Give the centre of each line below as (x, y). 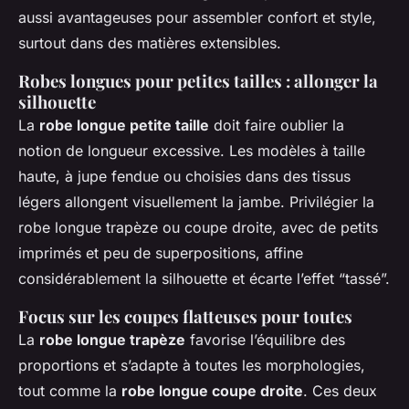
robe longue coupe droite (212, 390)
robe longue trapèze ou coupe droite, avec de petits (198, 227)
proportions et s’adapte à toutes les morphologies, (192, 365)
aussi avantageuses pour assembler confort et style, (197, 17)
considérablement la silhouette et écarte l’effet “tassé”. (204, 278)
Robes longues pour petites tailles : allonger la (198, 80)
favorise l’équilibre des (265, 339)
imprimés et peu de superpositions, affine (161, 252)
